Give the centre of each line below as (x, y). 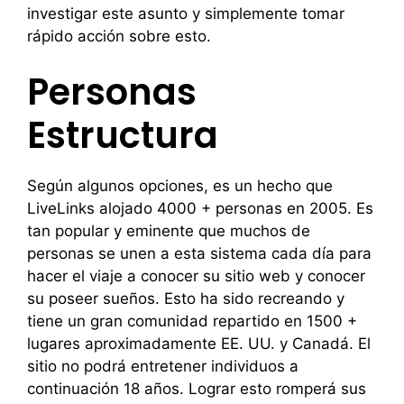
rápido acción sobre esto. (119, 36)
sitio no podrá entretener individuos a (163, 366)
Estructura (123, 135)
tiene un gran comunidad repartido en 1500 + (192, 321)
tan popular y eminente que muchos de (169, 231)
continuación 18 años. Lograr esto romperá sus (197, 389)
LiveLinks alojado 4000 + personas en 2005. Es (200, 208)
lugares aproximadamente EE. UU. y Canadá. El (199, 344)
